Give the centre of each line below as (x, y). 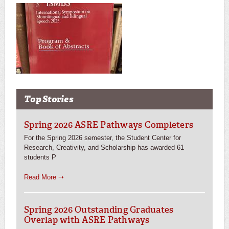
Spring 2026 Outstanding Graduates (99, 209)
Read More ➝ (44, 177)
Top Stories (49, 99)
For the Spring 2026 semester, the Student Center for (102, 138)
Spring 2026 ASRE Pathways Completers (109, 124)
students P (40, 157)
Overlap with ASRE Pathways (87, 220)
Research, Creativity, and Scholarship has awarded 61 (104, 147)
